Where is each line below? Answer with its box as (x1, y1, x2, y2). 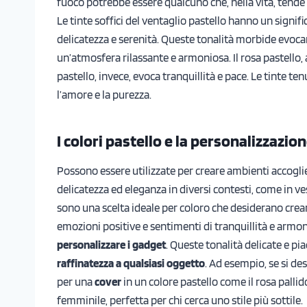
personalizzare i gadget (57, 237, 166, 251)
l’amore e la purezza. (57, 87, 151, 101)
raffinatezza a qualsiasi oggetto (57, 256, 205, 270)
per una (57, 274, 95, 288)
